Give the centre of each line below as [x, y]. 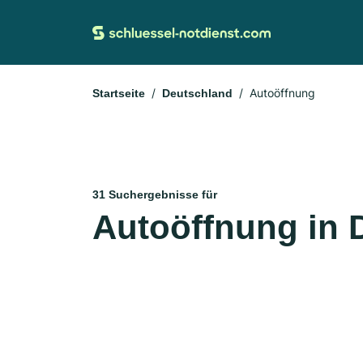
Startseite [119, 93]
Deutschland [197, 93]
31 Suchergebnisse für [155, 194]
